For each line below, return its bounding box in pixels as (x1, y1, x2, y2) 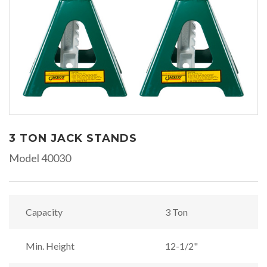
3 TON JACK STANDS (9, 131, 137, 145)
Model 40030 (9, 151, 71, 164)
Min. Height (26, 240, 74, 252)
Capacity (26, 206, 63, 218)
